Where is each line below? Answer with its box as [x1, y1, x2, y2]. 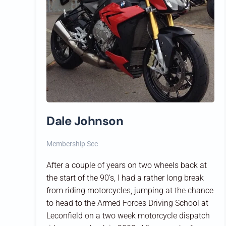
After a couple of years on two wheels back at [46, 160, 207, 170]
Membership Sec [46, 139, 98, 148]
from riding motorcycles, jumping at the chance [46, 185, 213, 195]
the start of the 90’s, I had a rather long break [46, 173, 204, 183]
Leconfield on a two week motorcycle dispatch [46, 210, 210, 220]
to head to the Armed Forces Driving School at [46, 198, 208, 208]
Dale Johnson [46, 112, 124, 129]
